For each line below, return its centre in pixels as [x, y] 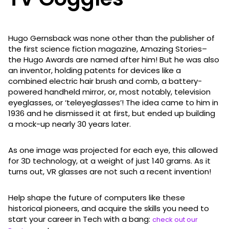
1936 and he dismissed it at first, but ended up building [112, 113]
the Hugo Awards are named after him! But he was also [114, 59]
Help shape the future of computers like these [97, 197]
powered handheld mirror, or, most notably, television [109, 91]
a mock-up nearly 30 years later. [70, 124]
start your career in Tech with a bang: [80, 219]
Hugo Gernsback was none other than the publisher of [111, 38]
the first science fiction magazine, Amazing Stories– [108, 49]
